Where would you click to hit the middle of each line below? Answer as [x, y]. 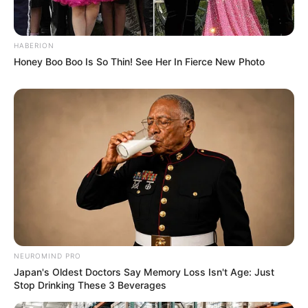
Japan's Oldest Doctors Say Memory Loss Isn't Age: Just [144, 272]
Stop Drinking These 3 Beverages [90, 285]
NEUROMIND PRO [47, 256]
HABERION [34, 45]
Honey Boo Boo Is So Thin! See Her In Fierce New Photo [139, 61]
